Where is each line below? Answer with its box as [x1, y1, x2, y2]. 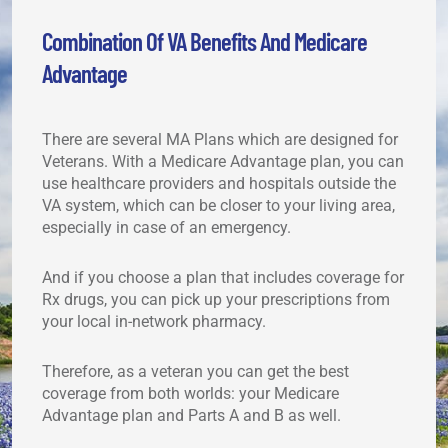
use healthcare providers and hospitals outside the [42, 173, 396, 193]
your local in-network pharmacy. [42, 311, 266, 331]
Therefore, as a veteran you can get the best [42, 361, 349, 381]
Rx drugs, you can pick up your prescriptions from [42, 289, 390, 309]
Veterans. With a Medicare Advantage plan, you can [42, 151, 404, 171]
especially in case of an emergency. [42, 217, 291, 237]
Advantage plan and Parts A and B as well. [42, 405, 341, 425]
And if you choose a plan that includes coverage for [42, 267, 404, 287]
